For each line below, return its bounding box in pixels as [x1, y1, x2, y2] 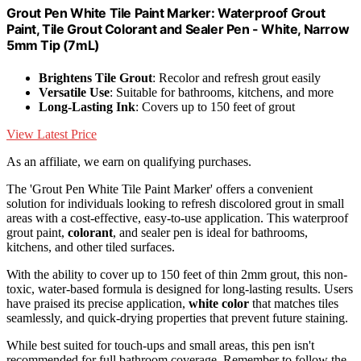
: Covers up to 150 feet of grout [135, 99, 295, 114]
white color [189, 296, 249, 310]
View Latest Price [6, 127, 97, 141]
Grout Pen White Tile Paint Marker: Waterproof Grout [6, 5, 326, 22]
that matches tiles [249, 296, 338, 310]
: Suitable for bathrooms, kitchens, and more [110, 85, 334, 99]
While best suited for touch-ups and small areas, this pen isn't [6, 338, 314, 352]
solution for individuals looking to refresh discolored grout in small [6, 196, 344, 210]
